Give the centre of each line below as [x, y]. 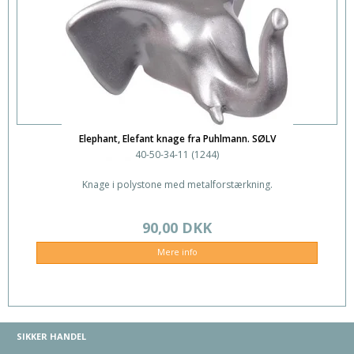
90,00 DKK [177, 228]
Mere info [177, 252]
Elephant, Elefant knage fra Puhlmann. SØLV [177, 139]
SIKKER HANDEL [51, 336]
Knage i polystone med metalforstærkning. [177, 185]
